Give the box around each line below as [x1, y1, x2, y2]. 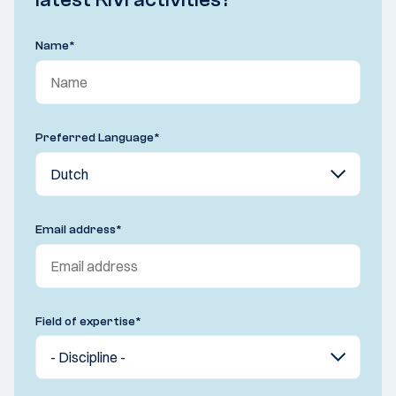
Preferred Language [35, 130, 154, 145]
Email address [35, 222, 116, 237]
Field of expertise [35, 314, 135, 329]
